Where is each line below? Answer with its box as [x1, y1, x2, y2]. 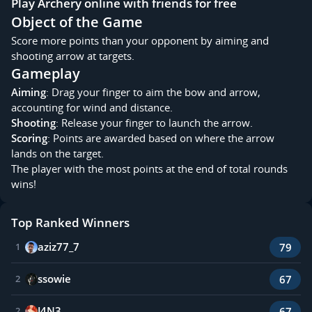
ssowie [37, 272, 71, 286]
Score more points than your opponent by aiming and [11, 33, 269, 48]
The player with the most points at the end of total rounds [11, 162, 288, 176]
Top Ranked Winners [11, 214, 130, 231]
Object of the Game [11, 13, 151, 32]
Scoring [11, 131, 47, 146]
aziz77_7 [37, 240, 79, 254]
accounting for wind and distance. [11, 100, 173, 115]
